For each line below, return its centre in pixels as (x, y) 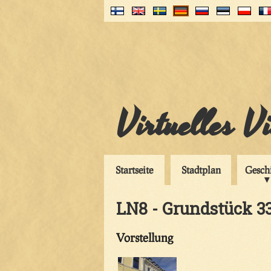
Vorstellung (145, 237)
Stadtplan (201, 170)
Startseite (134, 170)
